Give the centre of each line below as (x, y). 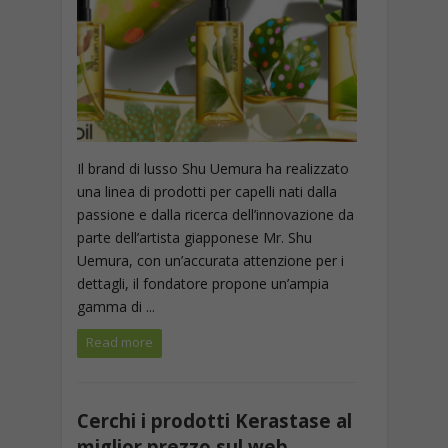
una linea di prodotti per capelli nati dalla (206, 191)
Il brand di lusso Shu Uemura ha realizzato (212, 168)
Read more (119, 342)
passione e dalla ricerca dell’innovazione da (215, 214)
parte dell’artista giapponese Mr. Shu (194, 237)
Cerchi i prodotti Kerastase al (214, 420)
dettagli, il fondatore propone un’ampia (202, 283)
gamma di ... (115, 306)
